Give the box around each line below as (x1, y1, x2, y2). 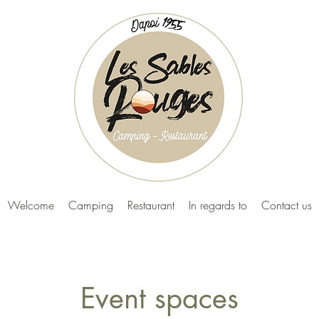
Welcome (7, 197, 54, 213)
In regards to (188, 197, 247, 213)
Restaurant (127, 197, 174, 213)
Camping (68, 197, 113, 213)
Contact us (261, 197, 312, 213)
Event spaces (80, 280, 239, 317)
